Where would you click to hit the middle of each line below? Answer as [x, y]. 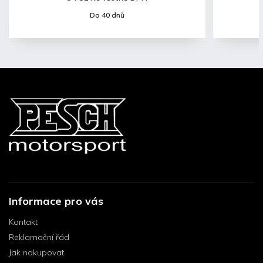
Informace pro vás [56, 201]
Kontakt [23, 222]
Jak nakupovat [36, 253]
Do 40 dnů [183, 15]
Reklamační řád [39, 237]
